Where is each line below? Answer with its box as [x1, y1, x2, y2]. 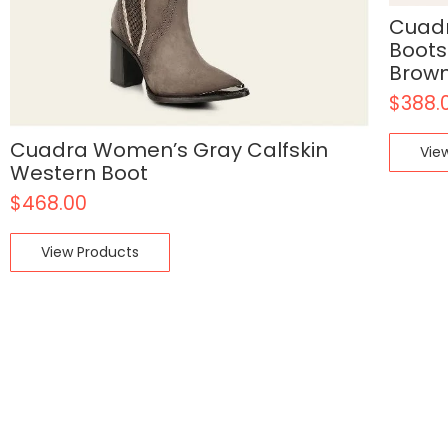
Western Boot [10, 159, 148, 188]
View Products [41, 242, 139, 263]
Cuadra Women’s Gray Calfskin [10, 136, 328, 165]
